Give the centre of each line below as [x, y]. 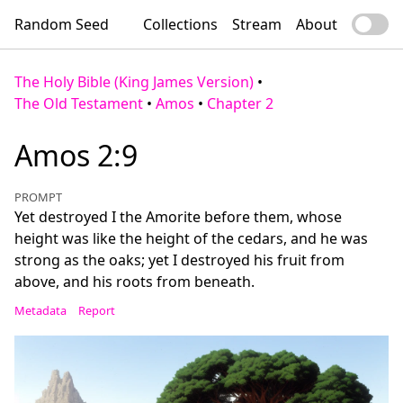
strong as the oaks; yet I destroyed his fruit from [179, 260]
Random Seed [62, 24]
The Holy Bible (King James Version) [134, 82]
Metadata [40, 310]
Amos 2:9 [76, 155]
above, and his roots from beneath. [134, 282]
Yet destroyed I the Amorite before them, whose [178, 217]
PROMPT [38, 197]
